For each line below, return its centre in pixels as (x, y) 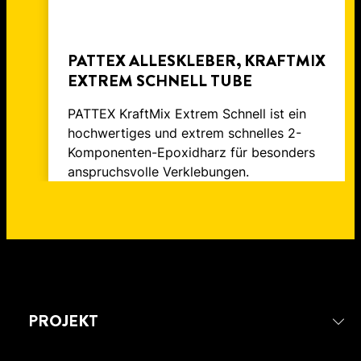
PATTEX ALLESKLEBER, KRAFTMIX (197, 61)
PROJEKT (63, 322)
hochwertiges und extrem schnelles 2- (185, 133)
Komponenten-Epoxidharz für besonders (191, 153)
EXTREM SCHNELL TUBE (160, 81)
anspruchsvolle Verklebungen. (158, 172)
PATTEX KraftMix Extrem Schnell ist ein (187, 114)
